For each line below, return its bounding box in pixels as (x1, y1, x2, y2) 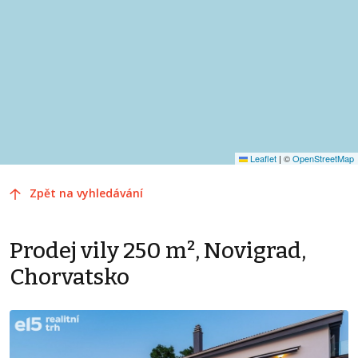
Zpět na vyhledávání (30, 185, 143, 201)
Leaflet (248, 152, 276, 165)
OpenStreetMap (292, 152, 354, 165)
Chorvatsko (10, 264, 129, 291)
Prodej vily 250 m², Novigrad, (10, 237, 306, 265)
